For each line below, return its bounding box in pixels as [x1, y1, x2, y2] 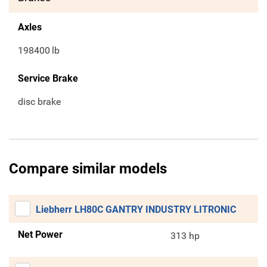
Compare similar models [9, 160, 167, 178]
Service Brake [18, 73, 78, 85]
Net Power [18, 229, 63, 241]
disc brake [18, 96, 61, 108]
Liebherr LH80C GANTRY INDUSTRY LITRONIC [36, 204, 236, 216]
